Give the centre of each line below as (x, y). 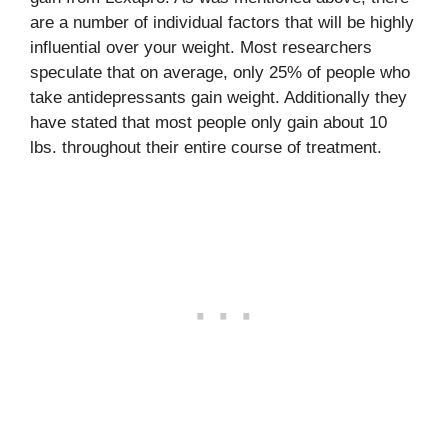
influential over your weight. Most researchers (201, 47)
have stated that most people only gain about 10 (208, 122)
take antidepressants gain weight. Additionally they (218, 97)
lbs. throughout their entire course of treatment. (206, 147)
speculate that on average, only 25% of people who (220, 72)
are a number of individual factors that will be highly (222, 22)
